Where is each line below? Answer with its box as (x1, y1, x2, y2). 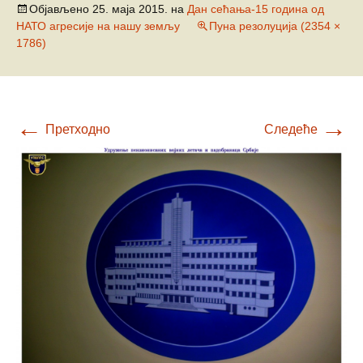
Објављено (29, 2, 92, 15)
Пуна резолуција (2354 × (209, 19, 340, 32)
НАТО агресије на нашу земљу (16, 19, 180, 32)
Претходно (42, 122, 110, 136)
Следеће (264, 122, 321, 136)
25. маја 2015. (92, 2, 168, 15)
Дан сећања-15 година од (187, 2, 324, 15)
